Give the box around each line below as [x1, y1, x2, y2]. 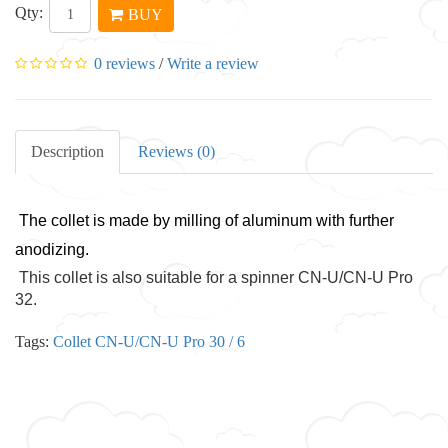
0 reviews [94, 54, 155, 72]
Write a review [167, 54, 259, 72]
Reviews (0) [138, 142, 215, 160]
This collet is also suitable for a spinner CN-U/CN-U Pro [15, 268, 413, 286]
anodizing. [15, 240, 89, 258]
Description [31, 142, 104, 160]
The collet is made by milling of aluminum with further [19, 211, 394, 229]
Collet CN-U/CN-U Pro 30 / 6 [53, 332, 245, 350]
